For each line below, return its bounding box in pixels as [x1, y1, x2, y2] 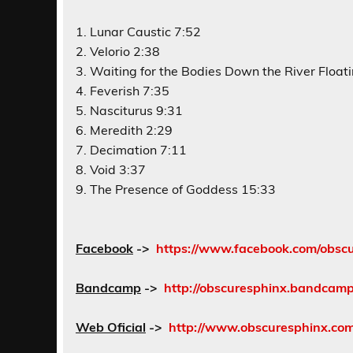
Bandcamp [76, 280, 141, 296]
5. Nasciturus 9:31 [76, 102, 183, 119]
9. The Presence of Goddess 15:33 [76, 181, 276, 198]
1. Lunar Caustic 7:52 [76, 24, 201, 40]
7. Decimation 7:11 [76, 142, 187, 158]
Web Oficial [76, 319, 146, 336]
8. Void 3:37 [76, 162, 146, 178]
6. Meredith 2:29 [76, 122, 173, 139]
